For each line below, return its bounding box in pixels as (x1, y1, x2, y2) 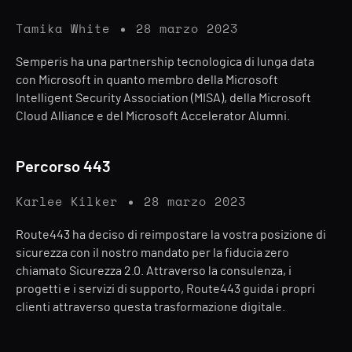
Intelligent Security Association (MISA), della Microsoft (16, 92, 311, 104)
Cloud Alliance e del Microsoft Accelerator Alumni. (16, 110, 290, 123)
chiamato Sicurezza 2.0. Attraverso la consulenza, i (16, 265, 291, 277)
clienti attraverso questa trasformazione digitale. (16, 301, 285, 313)
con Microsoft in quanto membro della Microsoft (16, 74, 278, 86)
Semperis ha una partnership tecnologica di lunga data (16, 56, 314, 68)
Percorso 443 (16, 159, 111, 175)
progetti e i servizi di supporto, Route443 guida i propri (16, 283, 315, 295)
